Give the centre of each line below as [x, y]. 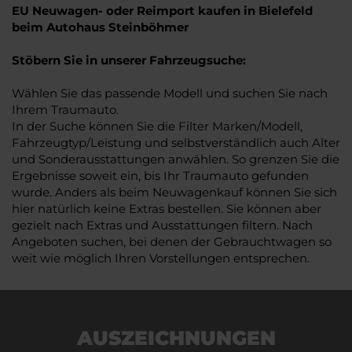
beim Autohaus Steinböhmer [100, 27]
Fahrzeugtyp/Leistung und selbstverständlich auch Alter [176, 143]
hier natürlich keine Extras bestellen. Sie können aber [167, 209]
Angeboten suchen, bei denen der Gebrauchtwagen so [172, 242]
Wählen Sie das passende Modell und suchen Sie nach [170, 93]
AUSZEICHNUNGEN [176, 338]
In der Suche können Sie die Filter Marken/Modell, [157, 126]
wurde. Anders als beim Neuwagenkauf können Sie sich [174, 192]
